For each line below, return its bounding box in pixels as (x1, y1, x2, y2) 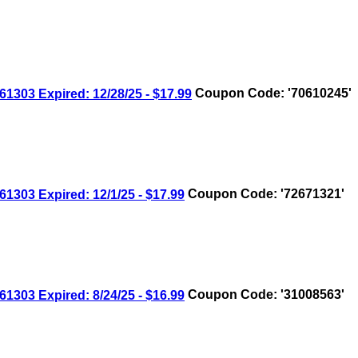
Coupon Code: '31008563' (185, 288, 344, 302)
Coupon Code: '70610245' (192, 86, 352, 101)
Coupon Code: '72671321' (185, 187, 344, 201)
